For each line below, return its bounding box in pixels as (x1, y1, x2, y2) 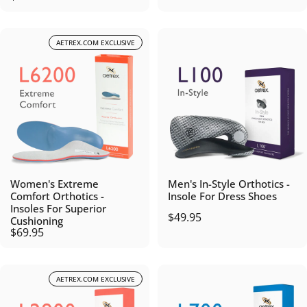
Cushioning (10, 214, 63, 228)
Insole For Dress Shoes (168, 189, 277, 203)
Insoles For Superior (10, 201, 106, 215)
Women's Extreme (10, 177, 99, 191)
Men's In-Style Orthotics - (168, 177, 290, 191)
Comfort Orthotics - (10, 189, 104, 203)
